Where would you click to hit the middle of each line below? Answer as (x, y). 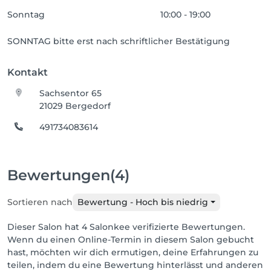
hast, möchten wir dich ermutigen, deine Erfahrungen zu (133, 252)
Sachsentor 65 (71, 93)
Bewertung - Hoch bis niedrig (143, 202)
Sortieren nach (40, 202)
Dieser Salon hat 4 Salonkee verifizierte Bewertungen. (126, 227)
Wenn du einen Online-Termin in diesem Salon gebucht (131, 240)
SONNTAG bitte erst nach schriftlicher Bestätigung (119, 41)
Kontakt (28, 72)
